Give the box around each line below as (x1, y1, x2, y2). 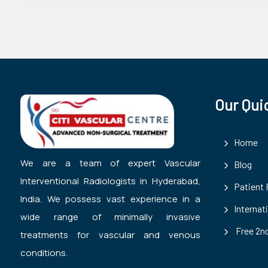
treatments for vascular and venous (20, 229, 200, 241)
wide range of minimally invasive (20, 211, 200, 223)
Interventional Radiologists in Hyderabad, (20, 175, 200, 187)
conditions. (20, 246, 68, 259)
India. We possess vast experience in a (20, 193, 200, 205)
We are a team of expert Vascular (20, 157, 200, 169)
